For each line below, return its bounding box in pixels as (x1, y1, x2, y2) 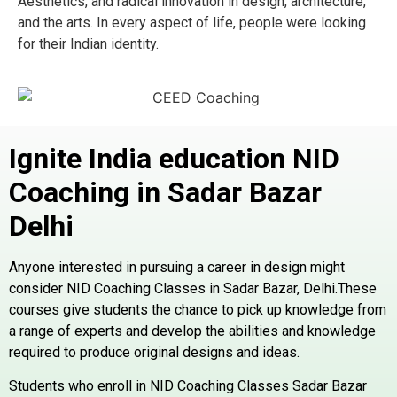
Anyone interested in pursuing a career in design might (9, 259, 345, 276)
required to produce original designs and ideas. (9, 344, 300, 362)
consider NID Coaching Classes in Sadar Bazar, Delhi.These (9, 280, 377, 298)
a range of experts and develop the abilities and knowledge (9, 323, 376, 340)
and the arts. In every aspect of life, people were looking (18, 14, 366, 31)
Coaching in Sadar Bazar (9, 175, 322, 210)
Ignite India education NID (9, 142, 339, 176)
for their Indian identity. (18, 35, 159, 52)
